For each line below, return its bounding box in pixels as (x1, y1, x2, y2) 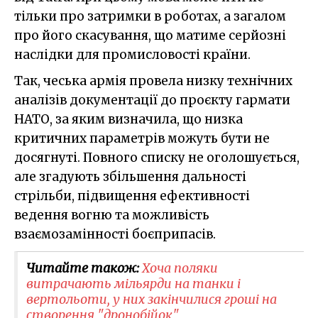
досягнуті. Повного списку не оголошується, (14, 149, 300, 165)
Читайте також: (26, 259, 142, 276)
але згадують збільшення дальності (14, 168, 246, 185)
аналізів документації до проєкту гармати (14, 92, 290, 108)
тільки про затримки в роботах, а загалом (14, 8, 286, 24)
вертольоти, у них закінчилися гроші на (26, 290, 277, 307)
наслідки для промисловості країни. (14, 46, 251, 62)
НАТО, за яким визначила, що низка (14, 111, 243, 127)
